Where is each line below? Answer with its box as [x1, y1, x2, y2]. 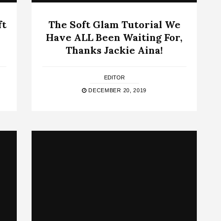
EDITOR [104, 74, 125, 80]
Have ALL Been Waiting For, [46, 31, 183, 43]
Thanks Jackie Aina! [66, 43, 163, 56]
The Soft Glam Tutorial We [48, 18, 181, 31]
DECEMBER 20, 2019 [86, 87, 147, 93]
